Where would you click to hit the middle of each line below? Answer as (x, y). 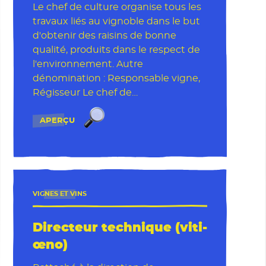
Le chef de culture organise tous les (117, 7)
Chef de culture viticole (156, 118)
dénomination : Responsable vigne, (116, 78)
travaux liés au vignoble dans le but (116, 21)
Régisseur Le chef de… (85, 92)
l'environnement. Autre (88, 64)
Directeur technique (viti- (120, 227)
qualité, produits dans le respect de (116, 50)
